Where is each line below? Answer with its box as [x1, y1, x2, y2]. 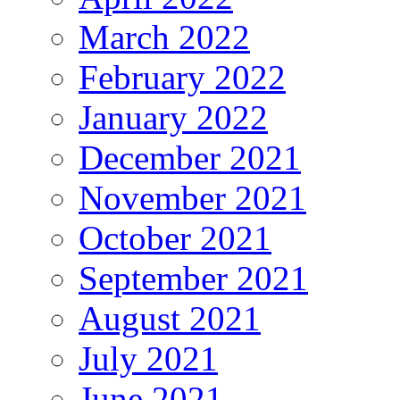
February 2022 [79, 58, 286, 97]
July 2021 [79, 339, 218, 379]
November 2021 [79, 179, 306, 218]
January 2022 [79, 98, 268, 137]
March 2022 [79, 18, 250, 57]
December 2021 [79, 138, 301, 178]
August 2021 [79, 299, 261, 338]
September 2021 [79, 259, 308, 298]
